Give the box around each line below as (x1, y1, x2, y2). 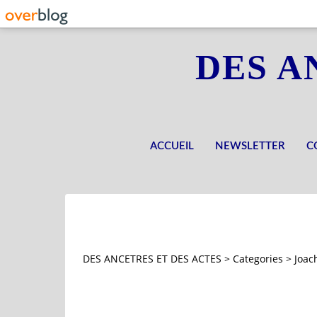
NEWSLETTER (215, 141, 285, 151)
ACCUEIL (150, 141, 194, 151)
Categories (233, 252, 283, 266)
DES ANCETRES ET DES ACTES (83, 252, 221, 266)
